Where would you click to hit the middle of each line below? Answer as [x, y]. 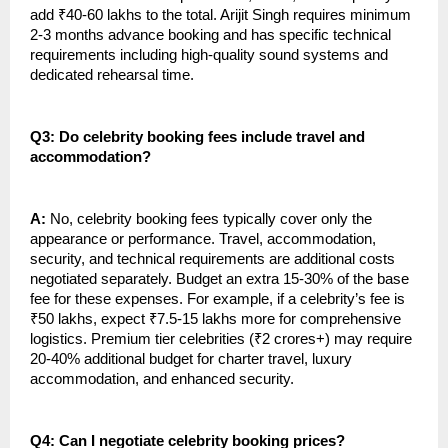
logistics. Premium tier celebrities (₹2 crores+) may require [221, 339]
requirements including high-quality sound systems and [209, 55]
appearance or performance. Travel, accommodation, [203, 239]
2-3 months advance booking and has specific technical [210, 35]
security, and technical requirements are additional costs [212, 259]
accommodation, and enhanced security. [162, 379]
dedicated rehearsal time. [112, 75]
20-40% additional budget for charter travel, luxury [191, 359]
